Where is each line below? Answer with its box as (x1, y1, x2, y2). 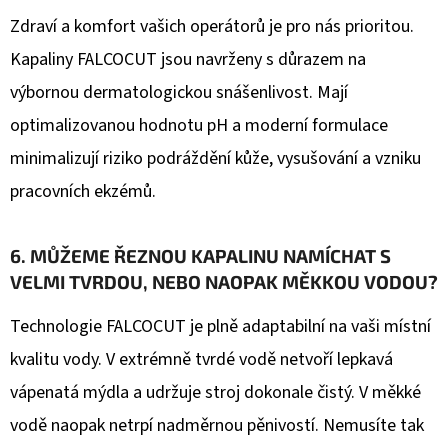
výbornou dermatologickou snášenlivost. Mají (10, 80, 348, 106)
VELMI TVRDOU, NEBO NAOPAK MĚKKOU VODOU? (10, 270, 438, 294)
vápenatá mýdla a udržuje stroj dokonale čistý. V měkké (10, 380, 421, 406)
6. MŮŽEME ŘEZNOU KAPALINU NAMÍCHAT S (10, 244, 391, 268)
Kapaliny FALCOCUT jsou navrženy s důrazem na (10, 47, 366, 73)
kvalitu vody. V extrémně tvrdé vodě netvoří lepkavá (10, 347, 393, 373)
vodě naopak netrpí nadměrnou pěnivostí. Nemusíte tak (10, 413, 424, 439)
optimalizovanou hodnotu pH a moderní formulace (10, 113, 388, 139)
